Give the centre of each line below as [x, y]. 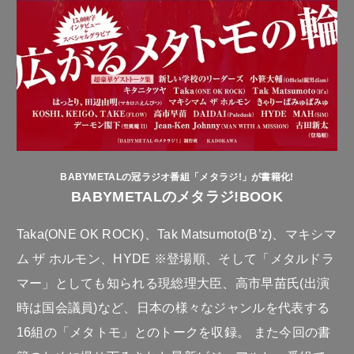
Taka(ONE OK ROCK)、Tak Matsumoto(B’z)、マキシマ [176, 233]
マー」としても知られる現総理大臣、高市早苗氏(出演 [173, 282]
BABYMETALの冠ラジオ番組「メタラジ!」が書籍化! [177, 177]
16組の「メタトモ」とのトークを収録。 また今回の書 [173, 331]
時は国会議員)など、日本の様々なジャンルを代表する [173, 307]
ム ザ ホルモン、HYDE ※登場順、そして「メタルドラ [175, 258]
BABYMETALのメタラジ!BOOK [177, 196]
